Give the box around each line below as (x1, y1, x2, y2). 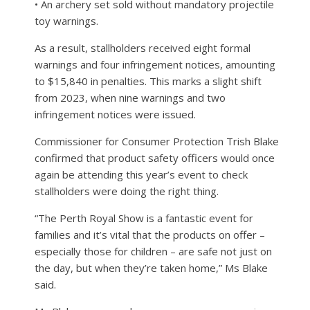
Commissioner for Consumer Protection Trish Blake (35, 134, 279, 148)
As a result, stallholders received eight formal (35, 40, 250, 55)
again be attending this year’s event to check (35, 167, 248, 181)
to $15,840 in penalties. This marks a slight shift (35, 73, 262, 88)
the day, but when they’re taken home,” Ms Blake (35, 260, 268, 275)
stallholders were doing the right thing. (35, 183, 219, 198)
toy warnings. (35, 13, 98, 28)
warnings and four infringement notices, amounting (35, 57, 275, 71)
